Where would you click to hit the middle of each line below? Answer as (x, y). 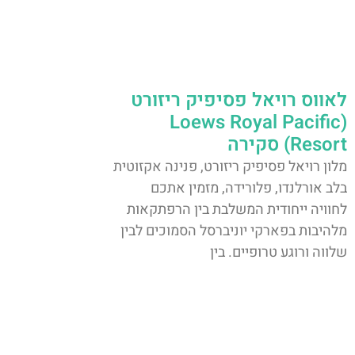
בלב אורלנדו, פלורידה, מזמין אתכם (249, 189)
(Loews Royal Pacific (255, 123)
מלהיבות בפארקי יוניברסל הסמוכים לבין (234, 231)
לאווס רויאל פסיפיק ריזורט (239, 101)
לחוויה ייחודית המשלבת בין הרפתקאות (237, 210)
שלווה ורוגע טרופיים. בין (279, 253)
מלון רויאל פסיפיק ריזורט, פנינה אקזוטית (230, 167)
